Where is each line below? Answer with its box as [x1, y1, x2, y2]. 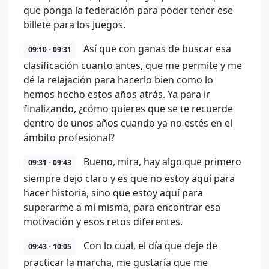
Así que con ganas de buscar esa [81, 42, 231, 55]
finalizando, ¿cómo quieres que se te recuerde [23, 102, 233, 115]
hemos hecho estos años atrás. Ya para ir [23, 88, 210, 101]
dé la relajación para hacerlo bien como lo [23, 73, 213, 86]
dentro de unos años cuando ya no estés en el [23, 116, 232, 130]
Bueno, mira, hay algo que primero [81, 155, 241, 168]
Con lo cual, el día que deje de [81, 239, 217, 252]
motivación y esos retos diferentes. [23, 215, 183, 228]
